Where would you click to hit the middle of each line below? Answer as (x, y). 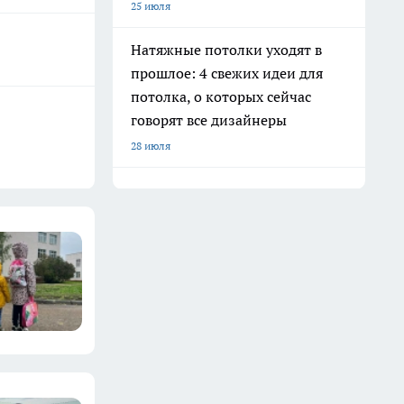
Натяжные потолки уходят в (226, 50)
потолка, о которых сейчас (221, 96)
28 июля (151, 146)
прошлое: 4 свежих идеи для (227, 73)
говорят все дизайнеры (209, 120)
